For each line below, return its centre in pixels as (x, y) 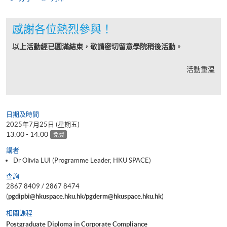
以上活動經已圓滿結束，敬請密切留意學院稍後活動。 (97, 46)
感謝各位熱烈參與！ (62, 29)
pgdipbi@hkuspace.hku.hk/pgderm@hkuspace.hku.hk (85, 196)
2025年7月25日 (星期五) (43, 124)
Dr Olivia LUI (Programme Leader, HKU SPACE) (82, 160)
